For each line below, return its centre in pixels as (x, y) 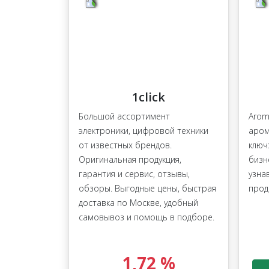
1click (149, 97)
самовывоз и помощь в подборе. (147, 217)
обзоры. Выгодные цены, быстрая (147, 189)
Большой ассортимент (124, 116)
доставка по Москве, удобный (138, 203)
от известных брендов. (125, 145)
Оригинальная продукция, (130, 160)
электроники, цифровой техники (144, 131)
